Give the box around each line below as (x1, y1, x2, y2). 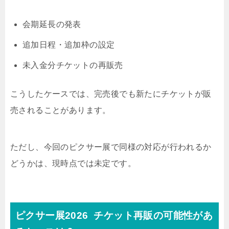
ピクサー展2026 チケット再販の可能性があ (15, 210, 213, 221)
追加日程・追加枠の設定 (22, 40, 115, 50)
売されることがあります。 (10, 106, 111, 115)
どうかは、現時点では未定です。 (10, 159, 136, 168)
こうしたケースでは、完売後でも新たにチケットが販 (10, 89, 212, 99)
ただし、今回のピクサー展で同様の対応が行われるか (10, 143, 212, 152)
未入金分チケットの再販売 (22, 61, 123, 70)
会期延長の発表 (22, 20, 81, 29)
